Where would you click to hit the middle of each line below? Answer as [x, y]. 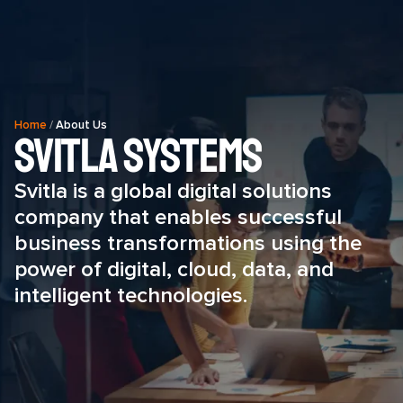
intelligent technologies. [131, 296]
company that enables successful [178, 217]
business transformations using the [188, 243]
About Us [81, 125]
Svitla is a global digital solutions [173, 191]
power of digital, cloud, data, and [174, 269]
